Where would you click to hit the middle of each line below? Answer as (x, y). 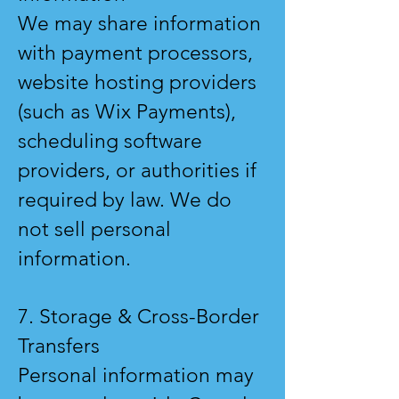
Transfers (59, 346)
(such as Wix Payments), (127, 112)
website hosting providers (137, 83)
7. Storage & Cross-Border (138, 317)
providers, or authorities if (137, 171)
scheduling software (110, 142)
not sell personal (94, 230)
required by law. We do (125, 200)
